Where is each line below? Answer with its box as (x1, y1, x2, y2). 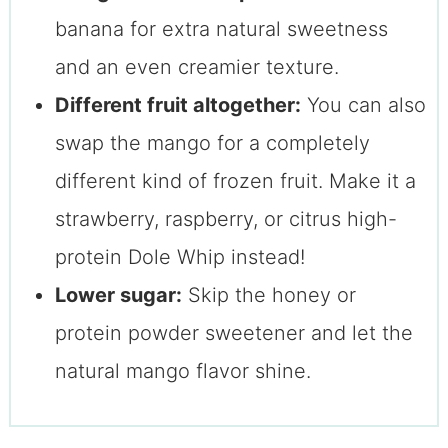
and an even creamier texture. (54, 55, 339, 80)
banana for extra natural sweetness (54, 17, 388, 42)
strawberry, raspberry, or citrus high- (54, 207, 397, 232)
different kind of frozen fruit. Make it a (54, 169, 416, 194)
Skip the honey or (181, 283, 356, 308)
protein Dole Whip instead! (54, 245, 305, 270)
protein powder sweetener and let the (54, 321, 413, 346)
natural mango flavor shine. (54, 359, 311, 384)
